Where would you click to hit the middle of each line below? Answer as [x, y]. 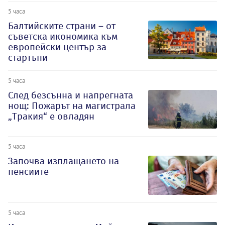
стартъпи [28, 57]
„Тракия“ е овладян [51, 116]
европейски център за [57, 47]
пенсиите [28, 172]
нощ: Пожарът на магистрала [72, 105]
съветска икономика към [63, 36]
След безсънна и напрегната [71, 95]
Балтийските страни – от [62, 26]
